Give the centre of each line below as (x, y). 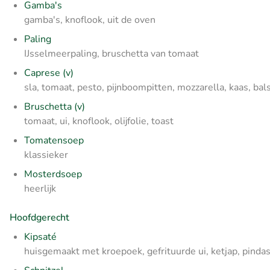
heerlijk (40, 189)
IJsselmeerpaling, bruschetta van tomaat (111, 54)
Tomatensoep (54, 141)
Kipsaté (40, 237)
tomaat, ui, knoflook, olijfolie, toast (99, 121)
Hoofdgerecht (39, 218)
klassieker (46, 155)
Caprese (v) (49, 73)
